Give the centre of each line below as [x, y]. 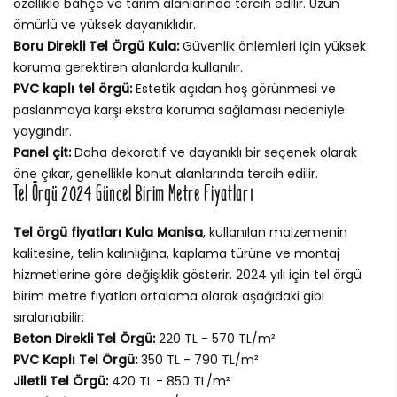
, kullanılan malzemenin [275, 232]
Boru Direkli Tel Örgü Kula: [96, 46]
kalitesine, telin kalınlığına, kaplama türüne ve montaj [176, 253]
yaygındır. [43, 131]
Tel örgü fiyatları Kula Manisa [108, 232]
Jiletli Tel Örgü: [61, 381]
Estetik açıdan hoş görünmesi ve [234, 88]
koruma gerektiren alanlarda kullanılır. [128, 67]
